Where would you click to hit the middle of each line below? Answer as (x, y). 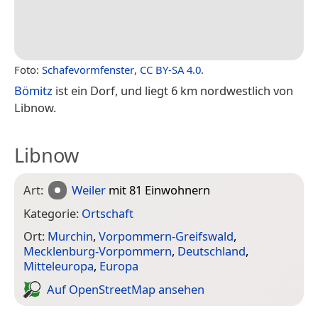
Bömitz (33, 90)
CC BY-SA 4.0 (170, 69)
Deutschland (212, 251)
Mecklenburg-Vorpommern (98, 251)
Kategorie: (53, 213)
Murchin (70, 236)
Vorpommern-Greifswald (166, 236)
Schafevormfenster (88, 69)
